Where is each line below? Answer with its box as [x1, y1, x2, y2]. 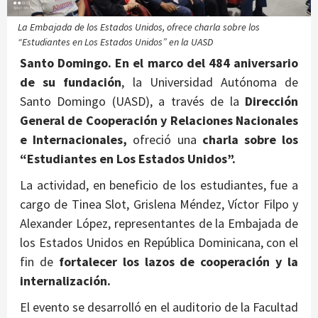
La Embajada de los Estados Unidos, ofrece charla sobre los [18, 20, 260, 33]
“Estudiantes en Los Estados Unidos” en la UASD [18, 35, 213, 48]
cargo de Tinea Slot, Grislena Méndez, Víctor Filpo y [20, 195, 298, 212]
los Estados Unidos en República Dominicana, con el [20, 234, 298, 251]
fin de [20, 253, 59, 270]
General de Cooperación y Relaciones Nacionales [20, 111, 298, 128]
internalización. [20, 272, 111, 289]
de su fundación [20, 73, 122, 90]
